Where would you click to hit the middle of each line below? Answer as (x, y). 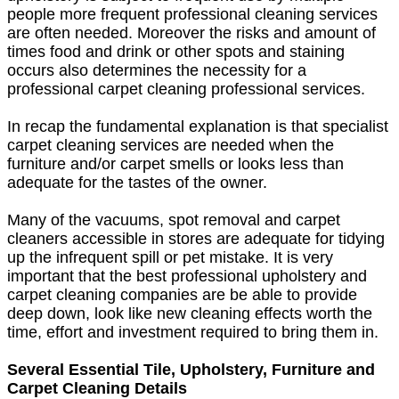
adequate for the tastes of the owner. (137, 182)
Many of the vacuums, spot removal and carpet (174, 220)
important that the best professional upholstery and (187, 276)
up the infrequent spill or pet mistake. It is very (170, 257)
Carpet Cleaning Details (97, 388)
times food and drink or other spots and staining (176, 51)
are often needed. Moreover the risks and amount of (191, 33)
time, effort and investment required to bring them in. (193, 332)
